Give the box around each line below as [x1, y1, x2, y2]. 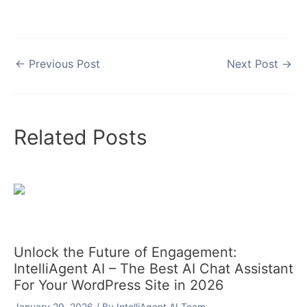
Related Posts [14, 125, 147, 150]
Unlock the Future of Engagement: [14, 244, 237, 261]
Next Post [227, 57, 282, 71]
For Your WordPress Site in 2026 [14, 277, 223, 294]
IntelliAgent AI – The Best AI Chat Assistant [14, 260, 293, 278]
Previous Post [25, 57, 100, 71]
